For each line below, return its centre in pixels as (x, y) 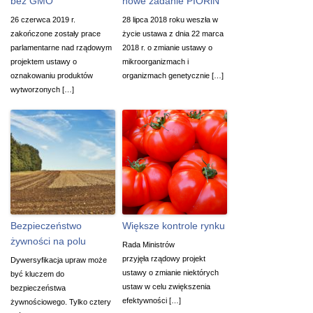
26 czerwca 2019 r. (43, 19)
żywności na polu (48, 241)
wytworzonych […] (42, 89)
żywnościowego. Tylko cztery (61, 301)
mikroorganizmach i (155, 61)
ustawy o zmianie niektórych (170, 272)
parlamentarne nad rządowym (61, 47)
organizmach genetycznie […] (173, 75)
